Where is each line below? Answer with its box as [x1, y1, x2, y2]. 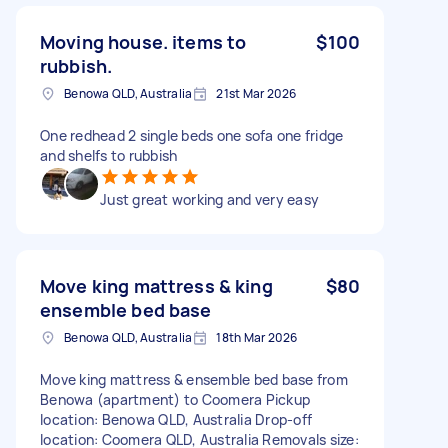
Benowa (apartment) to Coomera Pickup [40, 389, 310, 409]
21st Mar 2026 [216, 84, 297, 102]
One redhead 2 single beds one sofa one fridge [40, 125, 344, 145]
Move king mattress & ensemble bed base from [40, 369, 348, 389]
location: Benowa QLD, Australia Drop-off [40, 409, 312, 429]
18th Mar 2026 [216, 328, 298, 346]
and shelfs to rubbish [40, 145, 178, 165]
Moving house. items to [40, 29, 247, 54]
